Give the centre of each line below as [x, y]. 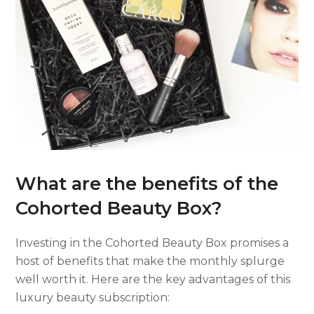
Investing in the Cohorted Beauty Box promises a [152, 243]
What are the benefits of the [147, 183]
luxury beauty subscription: [93, 297]
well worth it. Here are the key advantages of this [153, 279]
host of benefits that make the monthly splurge [150, 261]
